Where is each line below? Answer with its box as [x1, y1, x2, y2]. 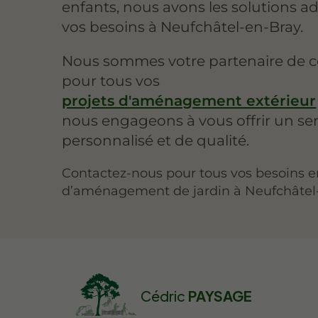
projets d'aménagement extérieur [62, 92, 317, 110]
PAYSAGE [185, 287, 253, 305]
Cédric [141, 287, 186, 305]
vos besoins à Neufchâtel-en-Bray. [62, 17, 304, 35]
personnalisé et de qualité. [62, 131, 250, 150]
